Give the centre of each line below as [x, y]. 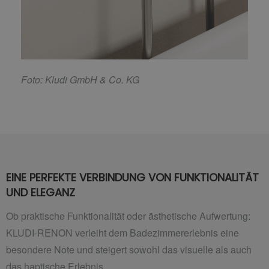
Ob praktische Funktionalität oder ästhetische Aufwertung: [128, 216]
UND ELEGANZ [41, 192]
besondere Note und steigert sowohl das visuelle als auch [129, 250]
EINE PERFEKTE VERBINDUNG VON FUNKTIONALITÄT [132, 177]
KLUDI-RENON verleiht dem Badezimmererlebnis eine [122, 233]
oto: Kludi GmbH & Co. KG [83, 79]
